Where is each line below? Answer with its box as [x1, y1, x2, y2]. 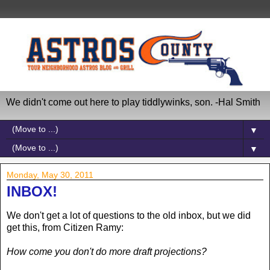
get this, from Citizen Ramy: [7, 222, 124, 233]
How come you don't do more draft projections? [7, 246, 207, 257]
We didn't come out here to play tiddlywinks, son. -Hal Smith [6, 96, 260, 107]
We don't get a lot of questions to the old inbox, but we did [7, 210, 251, 221]
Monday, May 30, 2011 [7, 169, 93, 180]
